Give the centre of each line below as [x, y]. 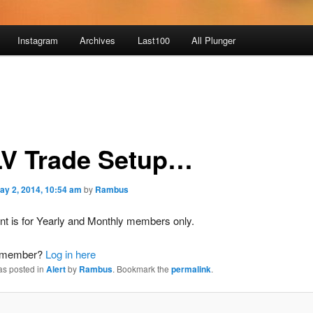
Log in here [70, 254]
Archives [98, 41]
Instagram [37, 41]
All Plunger [214, 41]
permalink [191, 269]
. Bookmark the [141, 269]
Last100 [153, 41]
